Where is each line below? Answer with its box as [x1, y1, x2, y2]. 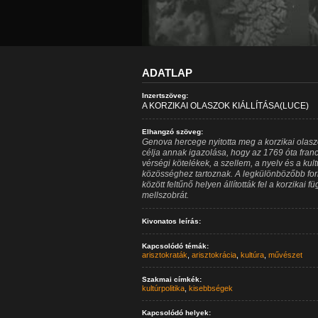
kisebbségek [188, 284, 233, 292]
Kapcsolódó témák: [141, 242, 209, 250]
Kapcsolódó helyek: [141, 309, 211, 317]
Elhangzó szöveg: [141, 128, 203, 136]
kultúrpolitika [141, 284, 185, 292]
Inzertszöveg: [141, 92, 188, 99]
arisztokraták [141, 251, 187, 259]
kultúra [240, 251, 264, 259]
